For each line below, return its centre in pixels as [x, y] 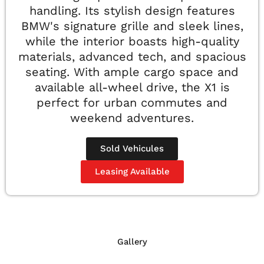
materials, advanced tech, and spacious [132, 57]
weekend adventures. [132, 118]
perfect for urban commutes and [132, 103]
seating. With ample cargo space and [132, 72]
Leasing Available [132, 172]
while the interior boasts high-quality [132, 42]
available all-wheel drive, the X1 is [132, 88]
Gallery [132, 242]
